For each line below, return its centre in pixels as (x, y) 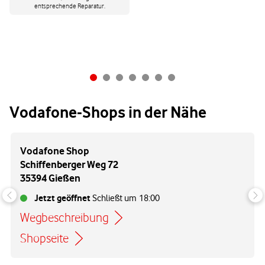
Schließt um (114, 198)
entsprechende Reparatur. (70, 6)
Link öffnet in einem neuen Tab (98, 225)
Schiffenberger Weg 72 (69, 165)
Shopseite (44, 238)
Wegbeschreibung (64, 218)
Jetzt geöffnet (62, 198)
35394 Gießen (50, 178)
